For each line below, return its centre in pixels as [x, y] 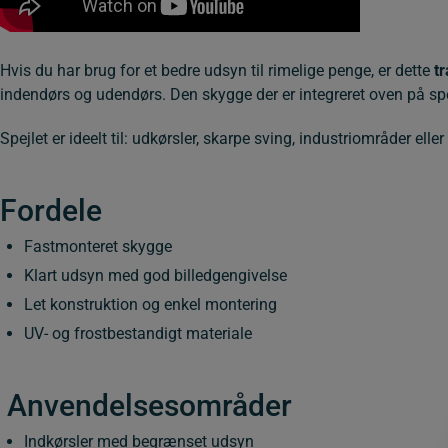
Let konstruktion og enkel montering [150, 305]
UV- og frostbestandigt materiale [138, 334]
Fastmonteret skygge [98, 247]
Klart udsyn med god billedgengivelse [155, 276]
